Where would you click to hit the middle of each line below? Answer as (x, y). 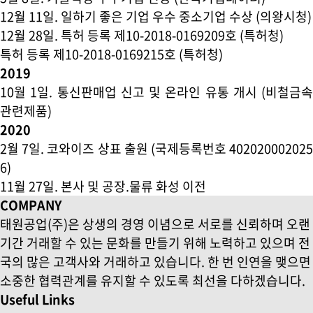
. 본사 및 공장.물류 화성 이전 (130, 186)
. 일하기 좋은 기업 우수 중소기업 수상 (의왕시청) (183, 16)
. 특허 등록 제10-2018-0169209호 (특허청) (169, 35)
